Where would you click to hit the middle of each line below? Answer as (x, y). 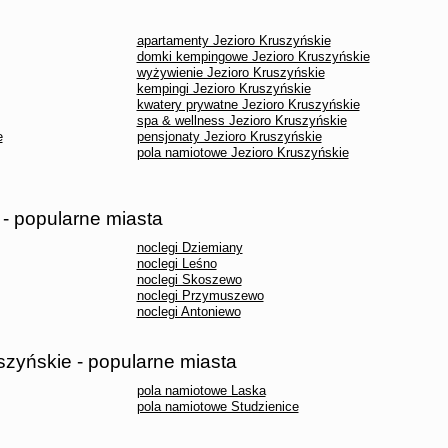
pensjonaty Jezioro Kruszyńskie (229, 136)
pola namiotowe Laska (201, 390)
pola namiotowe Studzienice (217, 406)
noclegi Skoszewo (189, 279)
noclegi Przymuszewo (200, 295)
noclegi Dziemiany (189, 247)
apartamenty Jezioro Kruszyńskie (233, 40)
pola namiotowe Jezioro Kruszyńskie (242, 152)
